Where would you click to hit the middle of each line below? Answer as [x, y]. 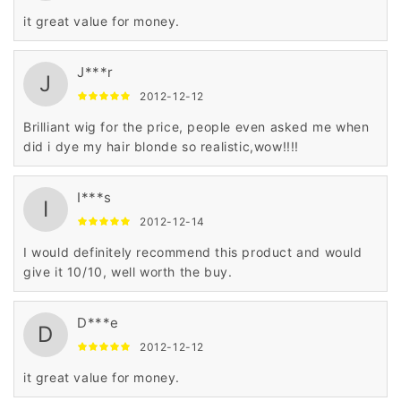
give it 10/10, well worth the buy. [128, 272]
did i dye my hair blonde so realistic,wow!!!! [161, 147]
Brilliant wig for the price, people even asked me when [196, 127]
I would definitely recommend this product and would [193, 252]
